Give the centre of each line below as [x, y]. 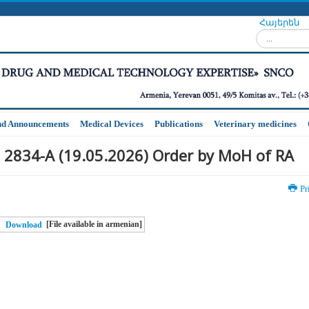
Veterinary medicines [255, 124]
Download [24, 225]
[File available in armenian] [94, 225]
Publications [179, 124]
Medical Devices [112, 124]
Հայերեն [280, 23]
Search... [271, 35]
